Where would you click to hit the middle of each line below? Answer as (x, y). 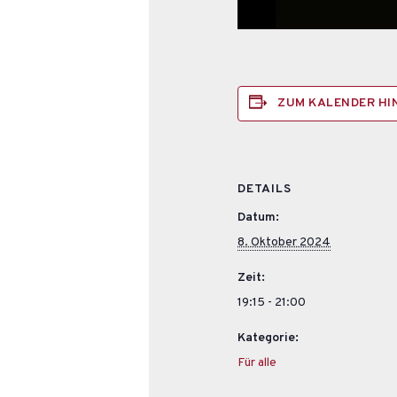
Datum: (259, 217)
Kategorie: (269, 338)
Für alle (257, 362)
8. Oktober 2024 (284, 242)
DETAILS (265, 189)
